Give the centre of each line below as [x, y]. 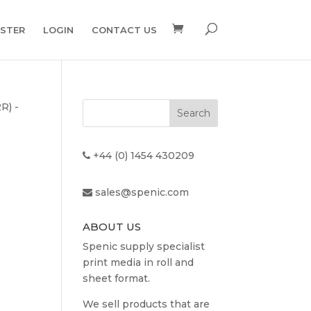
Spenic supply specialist [144, 246]
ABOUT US [112, 227]
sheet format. [117, 278]
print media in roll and [138, 262]
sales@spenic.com [142, 192]
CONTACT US [124, 30]
